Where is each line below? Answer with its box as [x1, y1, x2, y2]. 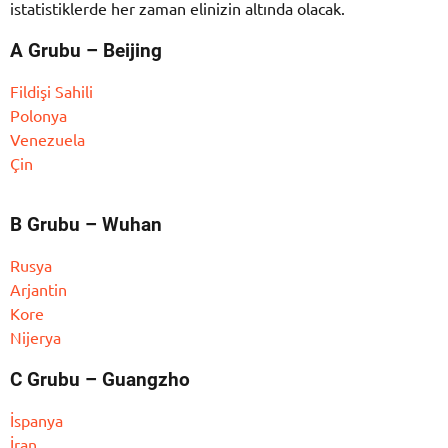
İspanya [10, 409, 63, 430]
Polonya [10, 105, 67, 126]
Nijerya [10, 326, 61, 347]
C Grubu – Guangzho [10, 369, 190, 392]
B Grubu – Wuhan [10, 214, 162, 237]
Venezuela [10, 129, 85, 150]
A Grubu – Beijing [10, 40, 162, 63]
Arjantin [10, 278, 67, 299]
